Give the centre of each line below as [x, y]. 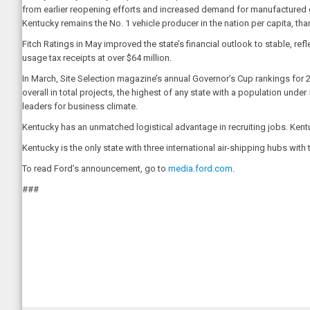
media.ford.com [200, 168]
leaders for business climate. [80, 106]
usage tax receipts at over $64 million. [97, 58]
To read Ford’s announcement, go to [95, 168]
